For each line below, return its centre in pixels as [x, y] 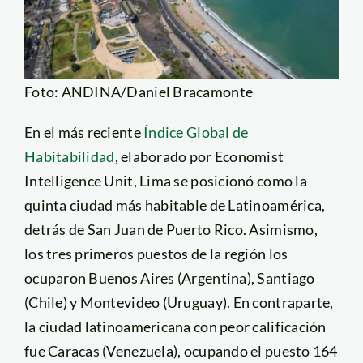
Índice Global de [196, 132]
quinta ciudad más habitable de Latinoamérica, [175, 205]
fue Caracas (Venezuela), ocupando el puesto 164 [181, 350]
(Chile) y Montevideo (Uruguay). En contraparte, [179, 302]
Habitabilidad [69, 156]
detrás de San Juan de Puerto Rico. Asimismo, [171, 229]
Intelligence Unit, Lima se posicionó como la [165, 180]
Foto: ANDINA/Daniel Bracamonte [139, 91]
